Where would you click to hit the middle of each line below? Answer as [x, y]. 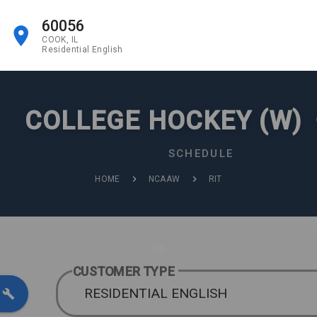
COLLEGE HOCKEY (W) [167, 121]
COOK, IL [60, 39]
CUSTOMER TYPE [124, 271]
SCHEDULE [201, 154]
